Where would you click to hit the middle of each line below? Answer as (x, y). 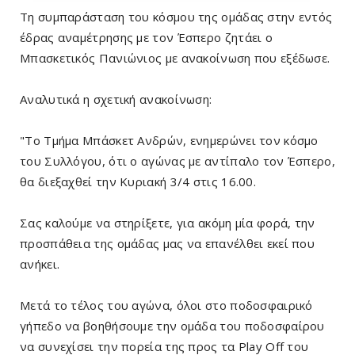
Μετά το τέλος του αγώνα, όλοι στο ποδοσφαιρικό (166, 305)
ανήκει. (40, 263)
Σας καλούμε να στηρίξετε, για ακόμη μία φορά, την (168, 222)
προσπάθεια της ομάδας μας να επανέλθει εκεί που (168, 243)
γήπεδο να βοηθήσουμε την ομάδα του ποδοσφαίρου (172, 325)
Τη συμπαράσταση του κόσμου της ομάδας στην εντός (176, 16)
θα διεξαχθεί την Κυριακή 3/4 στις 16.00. (138, 181)
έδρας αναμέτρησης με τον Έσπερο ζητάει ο (146, 37)
